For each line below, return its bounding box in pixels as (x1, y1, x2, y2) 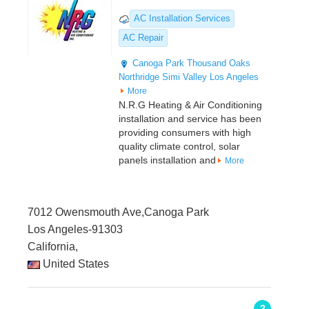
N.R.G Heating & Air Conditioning (119, 99, 262, 111)
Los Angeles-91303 (28, 223, 123, 236)
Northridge (119, 72, 159, 83)
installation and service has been (119, 113, 261, 125)
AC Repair (123, 32, 163, 43)
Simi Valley (162, 72, 210, 83)
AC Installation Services (134, 13, 230, 24)
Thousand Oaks (187, 58, 250, 69)
